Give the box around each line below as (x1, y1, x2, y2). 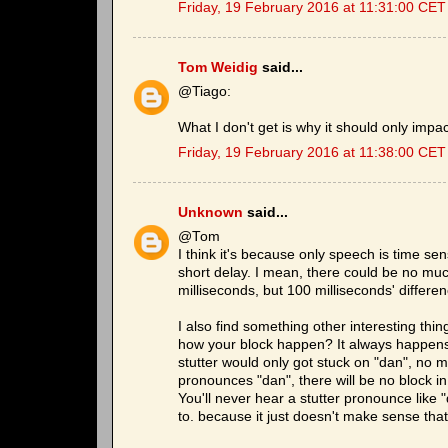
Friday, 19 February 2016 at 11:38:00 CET (178, 145, 446, 160)
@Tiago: (178, 84, 231, 100)
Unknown (178, 204, 243, 220)
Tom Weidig (178, 59, 258, 75)
